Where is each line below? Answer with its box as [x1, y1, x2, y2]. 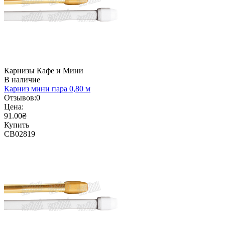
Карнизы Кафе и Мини [4, 66, 83, 75]
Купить [4, 121, 29, 130]
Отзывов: [4, 93, 36, 102]
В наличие [4, 75, 40, 84]
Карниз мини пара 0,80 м [4, 84, 90, 93]
